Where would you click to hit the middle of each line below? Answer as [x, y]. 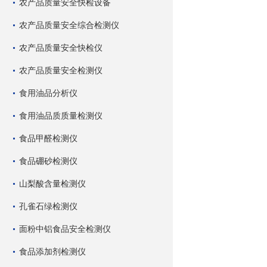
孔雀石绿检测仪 [48, 206]
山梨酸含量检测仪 [52, 184]
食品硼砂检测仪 [48, 161]
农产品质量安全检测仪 [61, 70]
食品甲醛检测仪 [48, 138]
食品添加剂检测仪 [52, 252]
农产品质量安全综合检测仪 [69, 25]
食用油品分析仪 [48, 93]
